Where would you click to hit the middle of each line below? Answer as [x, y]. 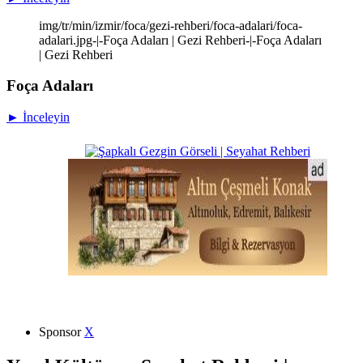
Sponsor [62, 332]
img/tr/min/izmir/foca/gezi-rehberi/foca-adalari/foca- [171, 25]
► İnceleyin [38, 117]
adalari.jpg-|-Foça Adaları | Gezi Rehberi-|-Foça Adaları [180, 40]
